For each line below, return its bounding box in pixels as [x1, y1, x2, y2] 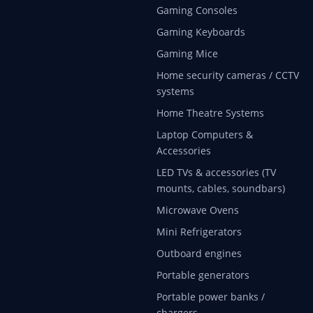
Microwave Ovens [156, 203, 239, 217]
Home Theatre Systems [156, 105, 264, 119]
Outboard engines [156, 246, 242, 260]
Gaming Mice [156, 46, 218, 60]
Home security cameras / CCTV [156, 68, 299, 82]
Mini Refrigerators [156, 224, 242, 238]
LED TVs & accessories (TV [156, 165, 276, 179]
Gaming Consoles [156, 3, 238, 17]
